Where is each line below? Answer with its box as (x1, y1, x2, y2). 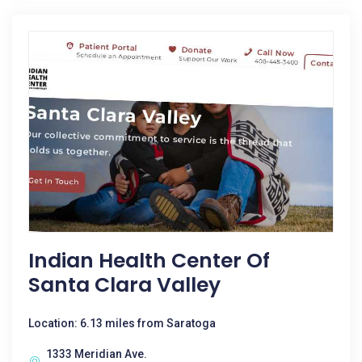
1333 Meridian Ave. (46, 347, 147, 360)
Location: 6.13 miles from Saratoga (28, 317, 216, 330)
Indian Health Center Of (28, 246, 270, 275)
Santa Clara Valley (28, 271, 221, 299)
